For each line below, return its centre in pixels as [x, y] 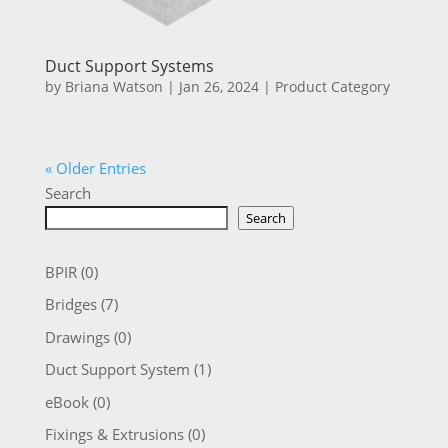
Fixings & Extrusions [114, 434]
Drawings [77, 336]
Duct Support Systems [129, 65]
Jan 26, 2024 [218, 86]
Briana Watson [113, 86]
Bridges [70, 304]
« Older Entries [95, 167]
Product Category [332, 86]
